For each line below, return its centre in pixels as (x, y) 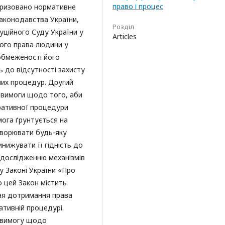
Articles (125, 36)
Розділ (123, 27)
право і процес (138, 6)
